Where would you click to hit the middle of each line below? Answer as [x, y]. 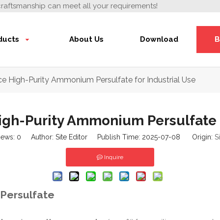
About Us [86, 39]
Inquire [114, 157]
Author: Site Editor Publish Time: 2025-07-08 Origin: [118, 137]
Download [159, 39]
